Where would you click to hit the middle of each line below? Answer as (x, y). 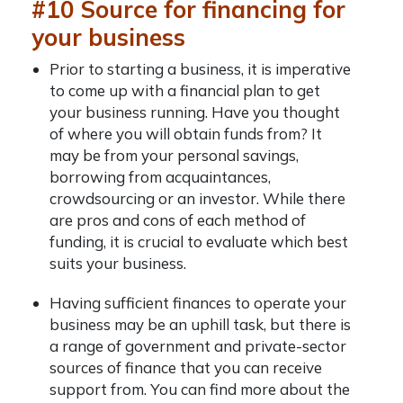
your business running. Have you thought (195, 112)
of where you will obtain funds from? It (186, 134)
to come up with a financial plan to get (185, 90)
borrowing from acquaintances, (160, 177)
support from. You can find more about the (200, 389)
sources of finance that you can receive (186, 367)
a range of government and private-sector (198, 346)
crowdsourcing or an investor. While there (197, 198)
